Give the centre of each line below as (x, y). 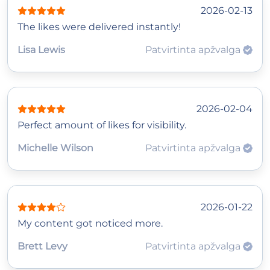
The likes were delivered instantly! (99, 27)
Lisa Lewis (41, 49)
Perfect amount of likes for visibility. (102, 125)
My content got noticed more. (90, 223)
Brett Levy (42, 246)
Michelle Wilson (55, 148)
